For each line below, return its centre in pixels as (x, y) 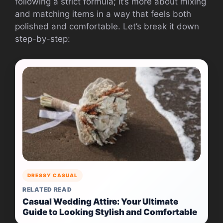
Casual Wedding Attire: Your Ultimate (100, 202)
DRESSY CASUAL (53, 175)
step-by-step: (43, 39)
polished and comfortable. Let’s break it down (107, 27)
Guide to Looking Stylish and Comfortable (110, 212)
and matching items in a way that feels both (103, 14)
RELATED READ (47, 190)
